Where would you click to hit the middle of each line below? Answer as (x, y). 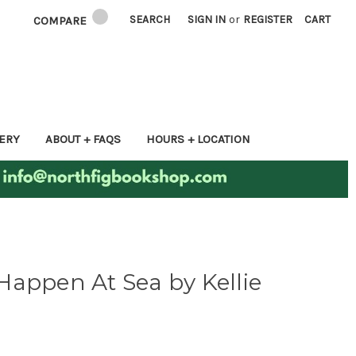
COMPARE (62, 20)
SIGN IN (207, 19)
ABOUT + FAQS (83, 139)
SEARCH (150, 19)
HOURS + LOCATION (198, 139)
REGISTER (268, 19)
